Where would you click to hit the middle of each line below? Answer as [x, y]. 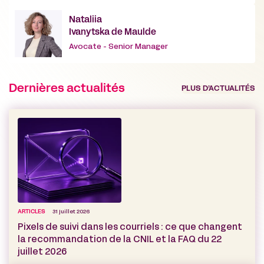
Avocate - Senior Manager [118, 47]
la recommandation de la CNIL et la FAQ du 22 [120, 240]
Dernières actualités [67, 89]
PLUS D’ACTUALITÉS [218, 89]
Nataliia [85, 20]
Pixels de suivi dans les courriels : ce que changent [130, 227]
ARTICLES [32, 212]
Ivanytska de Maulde [113, 33]
